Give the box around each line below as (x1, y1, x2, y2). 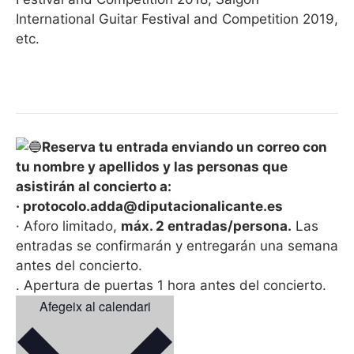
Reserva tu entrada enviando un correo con (42, 138, 327, 155)
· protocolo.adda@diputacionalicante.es (16, 198, 283, 214)
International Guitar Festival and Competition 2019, (16, 11, 338, 27)
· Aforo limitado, (16, 217, 121, 234)
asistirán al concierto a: (16, 178, 171, 194)
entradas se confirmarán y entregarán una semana (16, 237, 338, 254)
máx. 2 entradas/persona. (121, 217, 292, 234)
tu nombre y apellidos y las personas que (16, 158, 288, 175)
